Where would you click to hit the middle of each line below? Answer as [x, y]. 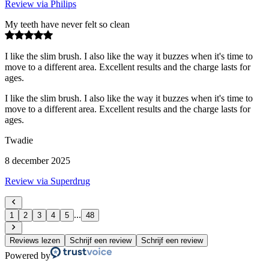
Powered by [28, 255]
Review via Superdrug [47, 181]
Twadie [19, 140]
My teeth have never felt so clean [67, 24]
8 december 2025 [38, 160]
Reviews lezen [35, 240]
